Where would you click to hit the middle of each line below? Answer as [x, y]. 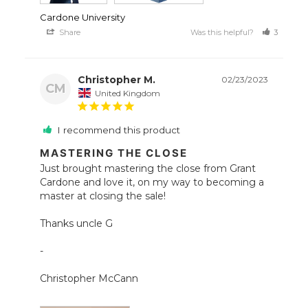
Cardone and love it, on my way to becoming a [152, 182]
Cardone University [83, 18]
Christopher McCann [91, 278]
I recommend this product [119, 130]
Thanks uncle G [77, 223]
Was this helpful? [223, 33]
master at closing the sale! [103, 196]
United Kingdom [128, 93]
